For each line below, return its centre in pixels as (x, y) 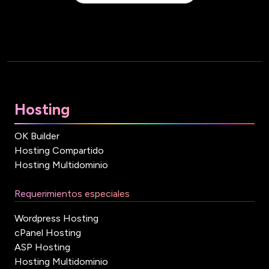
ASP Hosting (42, 247)
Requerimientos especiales (72, 194)
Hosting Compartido (59, 151)
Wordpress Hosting (56, 219)
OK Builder (37, 136)
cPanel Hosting (48, 233)
